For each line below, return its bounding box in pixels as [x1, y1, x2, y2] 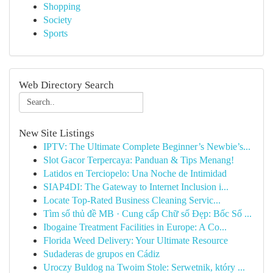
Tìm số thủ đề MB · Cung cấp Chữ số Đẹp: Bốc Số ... [43, 208, 252, 219]
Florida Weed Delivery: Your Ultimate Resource [43, 235, 228, 246]
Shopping [43, 1, 80, 12]
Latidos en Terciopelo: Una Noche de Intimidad [43, 168, 227, 179]
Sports [43, 28, 68, 38]
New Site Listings [19, 127, 94, 139]
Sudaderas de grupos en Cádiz [43, 249, 160, 259]
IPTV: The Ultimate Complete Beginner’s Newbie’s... [43, 141, 250, 152]
